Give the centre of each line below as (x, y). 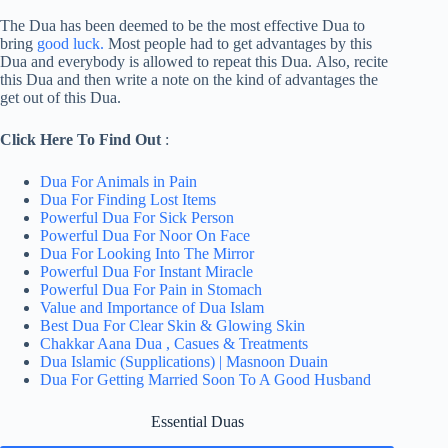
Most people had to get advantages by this (238, 44)
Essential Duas (197, 422)
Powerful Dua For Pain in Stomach (151, 290)
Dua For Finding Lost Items (128, 200)
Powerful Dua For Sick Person (137, 218)
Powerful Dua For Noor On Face (145, 236)
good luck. (70, 44)
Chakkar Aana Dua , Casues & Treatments (174, 344)
